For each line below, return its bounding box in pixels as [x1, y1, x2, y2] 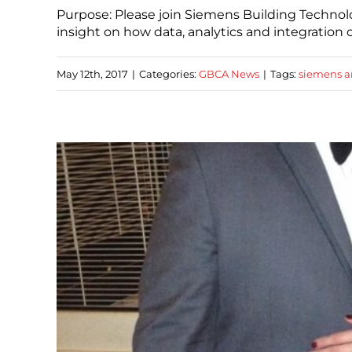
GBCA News [199, 67, 259, 80]
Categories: [139, 67, 199, 80]
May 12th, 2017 [57, 67, 128, 80]
